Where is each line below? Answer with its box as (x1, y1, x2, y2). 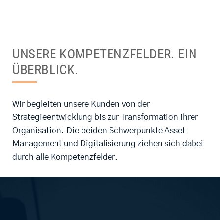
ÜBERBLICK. (12, 62, 79, 78)
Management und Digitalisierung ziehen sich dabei (12, 139, 203, 148)
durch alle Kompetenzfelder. (12, 153, 120, 162)
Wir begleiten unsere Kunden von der (12, 100, 150, 109)
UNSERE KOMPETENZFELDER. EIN (12, 46, 197, 62)
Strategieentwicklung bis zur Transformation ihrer (12, 113, 198, 122)
